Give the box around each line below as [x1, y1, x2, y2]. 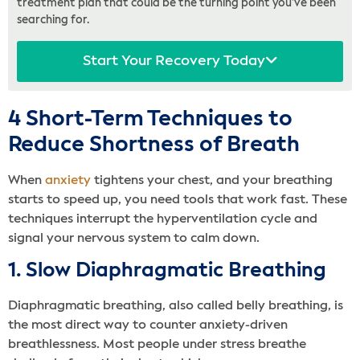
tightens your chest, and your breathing [91, 174, 333, 187]
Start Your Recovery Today [82, 53, 265, 68]
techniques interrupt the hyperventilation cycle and [8, 212, 317, 226]
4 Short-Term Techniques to [8, 108, 292, 130]
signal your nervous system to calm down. [8, 231, 260, 245]
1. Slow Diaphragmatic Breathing [8, 261, 326, 282]
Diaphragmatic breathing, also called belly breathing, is [8, 300, 343, 313]
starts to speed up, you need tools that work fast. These [8, 193, 347, 207]
